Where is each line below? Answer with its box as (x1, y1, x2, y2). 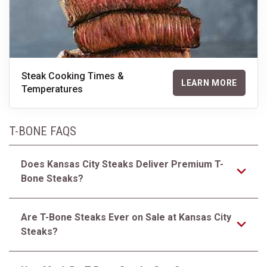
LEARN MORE (181, 78, 237, 88)
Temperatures (21, 83, 83, 95)
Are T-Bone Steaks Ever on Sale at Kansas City (21, 212, 231, 223)
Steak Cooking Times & (21, 70, 124, 82)
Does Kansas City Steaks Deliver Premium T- (21, 159, 223, 170)
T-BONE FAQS (9, 124, 76, 138)
